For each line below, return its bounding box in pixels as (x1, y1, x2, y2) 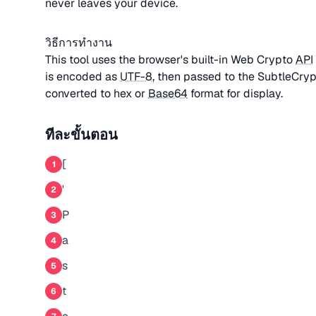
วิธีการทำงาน (45, 35, 112, 50)
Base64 (148, 86, 188, 101)
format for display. (188, 86, 283, 101)
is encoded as (45, 69, 120, 84)
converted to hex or (45, 86, 148, 101)
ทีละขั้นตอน (45, 126, 118, 144)
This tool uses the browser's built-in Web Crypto (45, 52, 296, 67)
